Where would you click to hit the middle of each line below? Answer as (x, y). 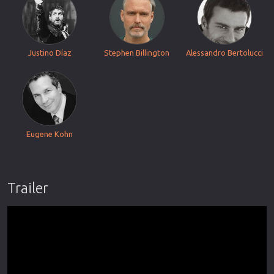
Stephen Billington (137, 53)
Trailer (28, 188)
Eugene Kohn (50, 134)
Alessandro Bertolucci (224, 53)
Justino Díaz (50, 53)
